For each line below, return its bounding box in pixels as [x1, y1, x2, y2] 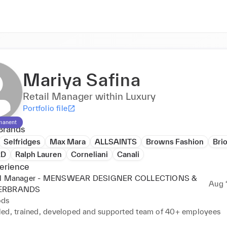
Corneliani [71, 150, 108, 159]
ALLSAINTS [95, 137, 137, 146]
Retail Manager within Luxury [23, 91, 156, 102]
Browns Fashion [146, 137, 204, 146]
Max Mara [50, 137, 86, 146]
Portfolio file [23, 104, 68, 112]
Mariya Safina [23, 70, 141, 90]
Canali [117, 150, 139, 159]
